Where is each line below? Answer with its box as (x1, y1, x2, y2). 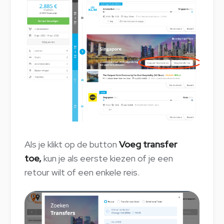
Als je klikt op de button (24, 138, 119, 150)
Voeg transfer (119, 138, 177, 150)
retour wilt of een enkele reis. (24, 166, 139, 178)
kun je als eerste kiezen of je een (43, 152, 173, 164)
